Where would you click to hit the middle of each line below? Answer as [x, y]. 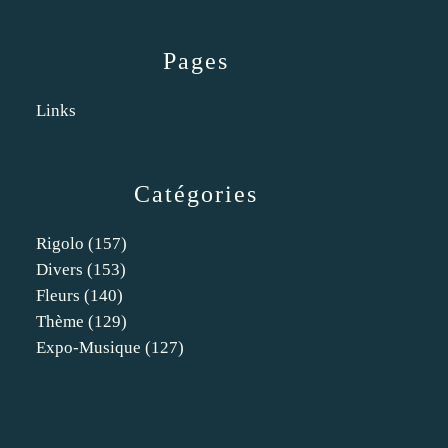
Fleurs [58, 295]
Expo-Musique [88, 347]
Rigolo [60, 243]
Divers [59, 269]
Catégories [196, 194]
